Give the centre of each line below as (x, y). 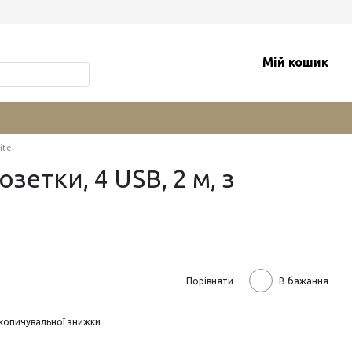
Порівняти (210, 280)
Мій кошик (295, 62)
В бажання (304, 280)
